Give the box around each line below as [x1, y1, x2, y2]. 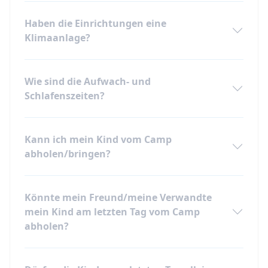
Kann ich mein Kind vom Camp [25, 133, 172, 147]
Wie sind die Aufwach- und [25, 75, 151, 89]
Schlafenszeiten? [25, 89, 105, 103]
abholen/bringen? [25, 147, 111, 161]
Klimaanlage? [25, 31, 90, 45]
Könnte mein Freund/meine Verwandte [25, 191, 212, 205]
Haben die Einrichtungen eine [25, 17, 166, 31]
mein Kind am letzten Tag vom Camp [25, 205, 200, 219]
